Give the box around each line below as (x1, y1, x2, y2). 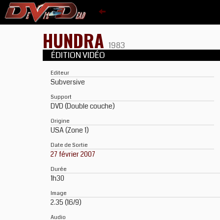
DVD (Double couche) (51, 101, 115, 111)
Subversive (51, 77, 85, 87)
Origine (51, 117, 70, 125)
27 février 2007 (51, 149, 95, 159)
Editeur (51, 69, 69, 77)
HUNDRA (43, 27, 109, 53)
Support (51, 93, 72, 101)
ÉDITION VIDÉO (51, 50, 108, 61)
